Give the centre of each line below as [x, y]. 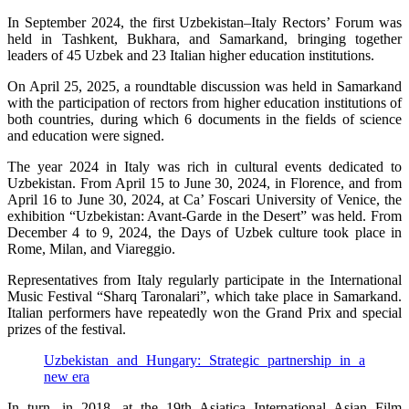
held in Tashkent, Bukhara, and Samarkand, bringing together [204, 39]
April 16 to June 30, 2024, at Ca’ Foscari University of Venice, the [204, 199]
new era [67, 377]
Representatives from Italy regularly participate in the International [204, 280]
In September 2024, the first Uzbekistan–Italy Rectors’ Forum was [204, 22]
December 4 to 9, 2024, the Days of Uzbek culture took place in [204, 232]
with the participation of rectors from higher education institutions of [204, 103]
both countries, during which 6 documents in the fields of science [204, 119]
